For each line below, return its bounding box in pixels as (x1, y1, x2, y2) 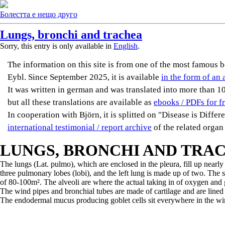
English (114, 42, 138, 50)
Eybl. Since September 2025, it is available (8, 72, 161, 82)
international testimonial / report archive (8, 123, 152, 132)
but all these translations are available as (8, 97, 154, 107)
